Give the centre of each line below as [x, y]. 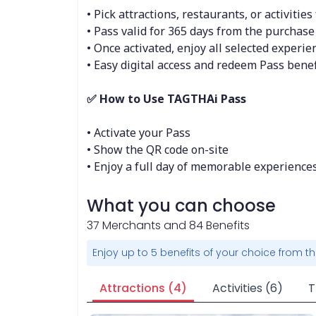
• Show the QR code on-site [157, 150]
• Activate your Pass [138, 133]
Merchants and [144, 225]
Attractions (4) [143, 288]
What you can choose [181, 206]
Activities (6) [247, 288]
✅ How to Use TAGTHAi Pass [166, 99]
